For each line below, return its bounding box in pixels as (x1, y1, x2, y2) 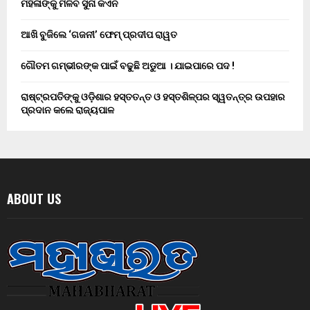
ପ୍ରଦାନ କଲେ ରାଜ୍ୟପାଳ (21, 104, 114, 116)
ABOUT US (7, 190, 61, 208)
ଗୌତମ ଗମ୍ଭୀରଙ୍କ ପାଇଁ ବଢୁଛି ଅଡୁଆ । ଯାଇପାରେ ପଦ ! (21, 60, 235, 72)
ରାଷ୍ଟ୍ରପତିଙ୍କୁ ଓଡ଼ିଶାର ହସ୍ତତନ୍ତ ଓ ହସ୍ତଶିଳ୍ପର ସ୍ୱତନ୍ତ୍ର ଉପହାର (21, 91, 285, 103)
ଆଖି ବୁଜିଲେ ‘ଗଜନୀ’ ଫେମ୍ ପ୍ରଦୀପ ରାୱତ (21, 29, 177, 41)
